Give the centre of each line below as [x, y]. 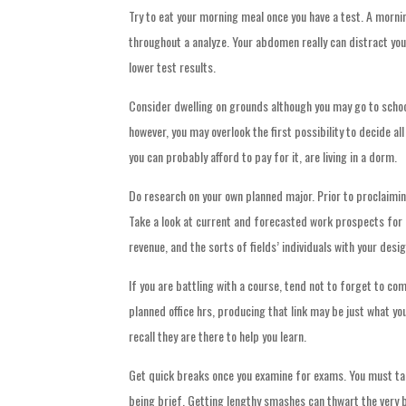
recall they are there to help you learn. [217, 336]
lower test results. [172, 67]
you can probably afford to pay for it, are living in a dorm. [263, 157]
